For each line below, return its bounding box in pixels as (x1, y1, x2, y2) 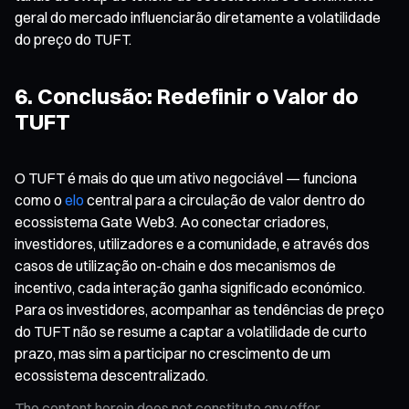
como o (15, 190, 65, 209)
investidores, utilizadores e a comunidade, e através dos (15, 234, 370, 253)
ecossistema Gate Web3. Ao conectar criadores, (15, 212, 329, 231)
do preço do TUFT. (15, 29, 131, 48)
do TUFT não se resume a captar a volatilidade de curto (15, 321, 367, 341)
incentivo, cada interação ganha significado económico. (15, 278, 365, 297)
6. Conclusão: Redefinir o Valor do (15, 81, 358, 110)
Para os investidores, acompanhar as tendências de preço (15, 299, 384, 319)
